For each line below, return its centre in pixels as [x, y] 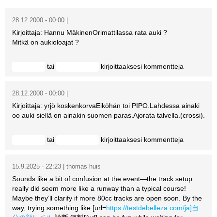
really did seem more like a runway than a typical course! [99, 188]
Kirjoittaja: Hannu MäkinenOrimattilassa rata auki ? [90, 32]
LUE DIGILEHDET [117, 59]
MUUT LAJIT [109, 12]
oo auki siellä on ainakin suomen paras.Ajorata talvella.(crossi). [108, 115]
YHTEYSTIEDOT [114, 131]
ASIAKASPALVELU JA [124, 80]
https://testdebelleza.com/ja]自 [152, 208]
